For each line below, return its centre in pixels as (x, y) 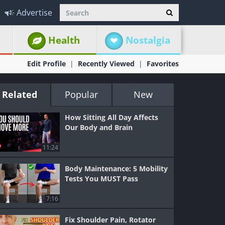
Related (20, 94)
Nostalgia (148, 40)
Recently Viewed (106, 64)
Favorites (163, 64)
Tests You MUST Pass (102, 179)
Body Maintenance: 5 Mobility (117, 168)
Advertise (34, 13)
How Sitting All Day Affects (112, 117)
